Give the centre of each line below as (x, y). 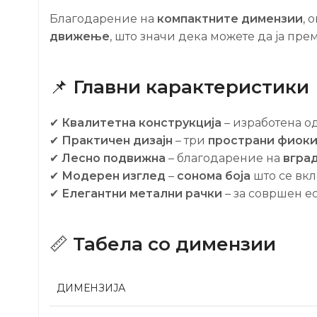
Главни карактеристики (191, 87)
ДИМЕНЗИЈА (91, 288)
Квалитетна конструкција (142, 122)
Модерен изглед (114, 175)
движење (80, 36)
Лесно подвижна (114, 158)
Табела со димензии (174, 244)
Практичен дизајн (117, 140)
